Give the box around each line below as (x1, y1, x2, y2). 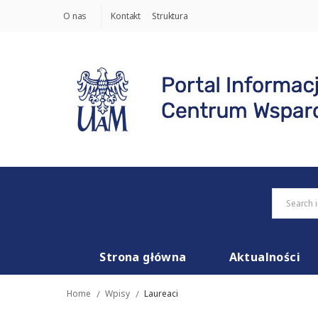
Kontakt (111, 9, 141, 22)
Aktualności (229, 249, 301, 265)
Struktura (152, 9, 188, 22)
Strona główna (99, 249, 187, 265)
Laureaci (144, 287, 178, 300)
